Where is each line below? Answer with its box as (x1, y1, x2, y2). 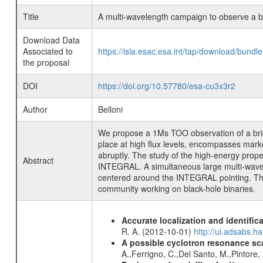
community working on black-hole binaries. (97, 183, 255, 194)
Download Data (22, 34, 80, 46)
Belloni (97, 103, 123, 115)
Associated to (22, 45, 73, 57)
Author (22, 103, 48, 115)
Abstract (22, 154, 53, 166)
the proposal (22, 56, 69, 68)
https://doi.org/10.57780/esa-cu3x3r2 (97, 80, 235, 92)
